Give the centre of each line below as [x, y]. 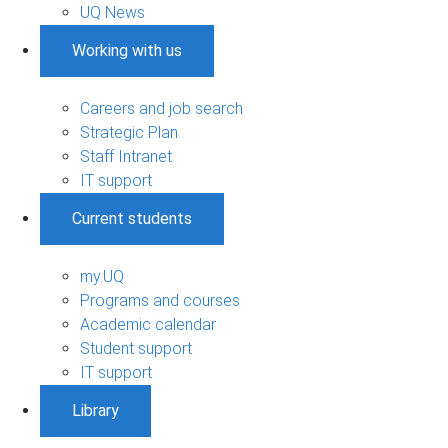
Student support [136, 348]
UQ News [112, 12]
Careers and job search [161, 108]
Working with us [127, 50]
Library [95, 410]
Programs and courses [160, 300]
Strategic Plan [129, 132]
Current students [132, 218]
